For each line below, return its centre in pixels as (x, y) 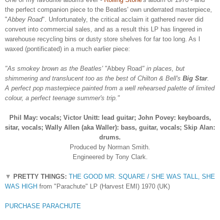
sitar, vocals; (24, 127)
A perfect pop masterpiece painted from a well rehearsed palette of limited (110, 88)
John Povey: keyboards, (174, 117)
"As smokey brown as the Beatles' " (56, 68)
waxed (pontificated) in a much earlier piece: (68, 49)
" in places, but (163, 68)
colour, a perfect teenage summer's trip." (62, 98)
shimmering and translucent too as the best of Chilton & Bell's (94, 78)
